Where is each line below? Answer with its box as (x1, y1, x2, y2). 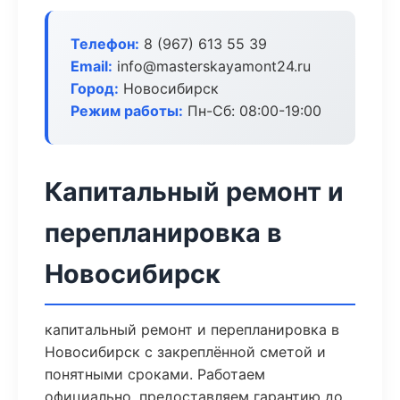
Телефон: (71, 35, 139, 53)
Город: (71, 79, 119, 97)
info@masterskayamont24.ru (112, 57, 311, 75)
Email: (71, 57, 112, 75)
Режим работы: (71, 102, 183, 120)
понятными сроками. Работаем (45, 365, 265, 383)
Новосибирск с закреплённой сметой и (45, 343, 326, 361)
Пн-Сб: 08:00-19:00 (183, 102, 321, 120)
